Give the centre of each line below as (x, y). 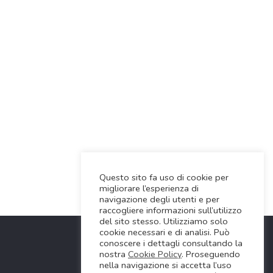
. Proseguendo (211, 254)
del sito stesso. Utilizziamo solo (164, 221)
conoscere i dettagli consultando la (171, 243)
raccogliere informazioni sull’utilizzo (171, 210)
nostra (114, 254)
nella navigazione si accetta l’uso (165, 265)
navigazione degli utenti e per (159, 199)
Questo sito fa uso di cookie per (164, 177)
